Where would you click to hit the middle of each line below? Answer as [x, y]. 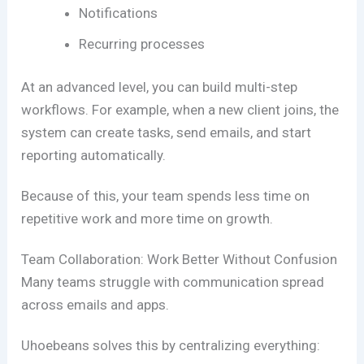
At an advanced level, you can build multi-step [160, 87]
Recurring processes [142, 43]
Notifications [119, 13]
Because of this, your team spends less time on [166, 196]
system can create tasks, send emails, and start [167, 133]
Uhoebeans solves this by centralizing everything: [171, 345]
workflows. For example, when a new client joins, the [180, 110]
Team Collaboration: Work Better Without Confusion [180, 260]
